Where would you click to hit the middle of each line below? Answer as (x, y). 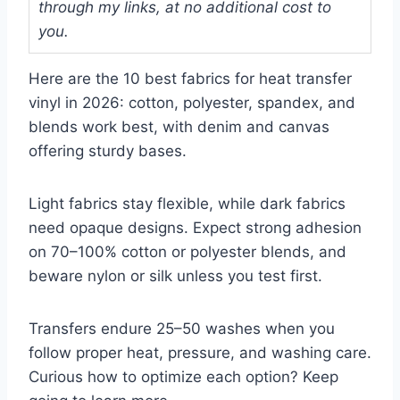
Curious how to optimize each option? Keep (183, 376)
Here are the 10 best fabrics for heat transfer (190, 78)
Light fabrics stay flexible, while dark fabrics (187, 203)
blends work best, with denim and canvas (179, 126)
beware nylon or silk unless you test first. (175, 275)
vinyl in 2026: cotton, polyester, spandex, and (192, 102)
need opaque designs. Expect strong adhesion (195, 227)
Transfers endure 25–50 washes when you (182, 328)
